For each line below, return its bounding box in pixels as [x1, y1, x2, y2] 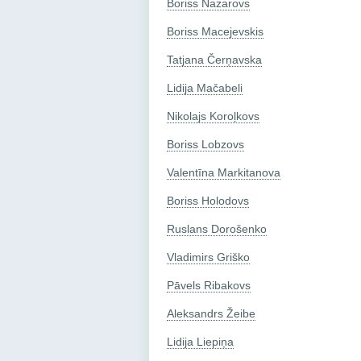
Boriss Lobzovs [167, 137, 244, 151]
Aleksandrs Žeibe [167, 306, 255, 320]
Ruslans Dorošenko [167, 222, 267, 235]
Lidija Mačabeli [167, 81, 243, 94]
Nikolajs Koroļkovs [167, 109, 259, 122]
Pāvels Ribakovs [167, 278, 251, 292]
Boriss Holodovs [167, 193, 249, 207]
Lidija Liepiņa [167, 334, 234, 348]
